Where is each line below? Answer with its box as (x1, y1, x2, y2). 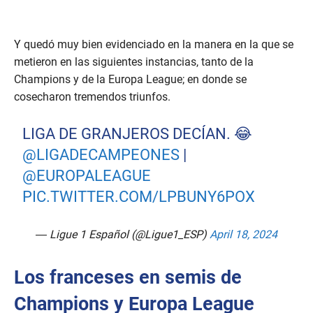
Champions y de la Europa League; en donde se (14, 73, 247, 87)
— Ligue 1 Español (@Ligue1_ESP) (36, 228, 210, 242)
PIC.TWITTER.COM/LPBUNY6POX (22, 188, 256, 206)
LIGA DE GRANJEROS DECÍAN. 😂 (22, 125, 253, 143)
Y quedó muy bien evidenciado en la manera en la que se (14, 38, 293, 52)
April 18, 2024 (210, 228, 277, 242)
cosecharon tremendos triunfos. (14, 90, 170, 104)
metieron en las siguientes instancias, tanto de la (14, 55, 254, 69)
